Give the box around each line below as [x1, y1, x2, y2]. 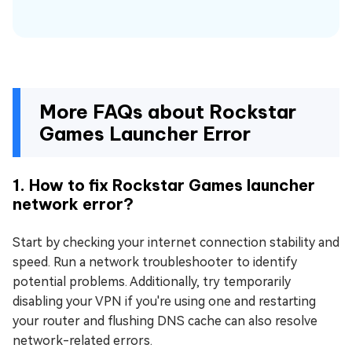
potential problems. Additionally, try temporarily [13, 274, 291, 290]
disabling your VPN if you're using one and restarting [13, 294, 316, 310]
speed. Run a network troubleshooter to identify [13, 255, 297, 270]
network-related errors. [13, 333, 152, 349]
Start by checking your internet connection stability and [13, 235, 339, 251]
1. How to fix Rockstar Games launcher [13, 175, 315, 196]
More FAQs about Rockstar [39, 100, 296, 124]
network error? [13, 194, 134, 214]
